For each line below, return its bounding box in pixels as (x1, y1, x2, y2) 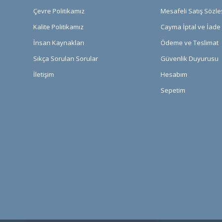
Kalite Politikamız (33, 22, 84, 32)
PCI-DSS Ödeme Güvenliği (65, 202, 131, 209)
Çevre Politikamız (33, 6, 85, 16)
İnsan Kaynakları (33, 38, 84, 48)
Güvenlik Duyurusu (160, 54, 219, 63)
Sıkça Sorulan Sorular (33, 54, 98, 63)
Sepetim (160, 86, 185, 95)
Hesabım (160, 70, 187, 79)
